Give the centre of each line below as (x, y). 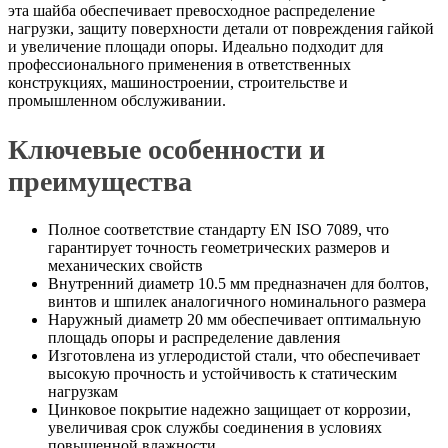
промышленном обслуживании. (117, 101)
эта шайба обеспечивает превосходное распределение (191, 11)
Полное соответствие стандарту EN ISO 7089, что (218, 229)
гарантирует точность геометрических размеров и (219, 247)
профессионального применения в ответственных (179, 65)
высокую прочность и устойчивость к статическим (222, 373)
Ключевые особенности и (166, 149)
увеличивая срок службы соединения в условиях (215, 427)
